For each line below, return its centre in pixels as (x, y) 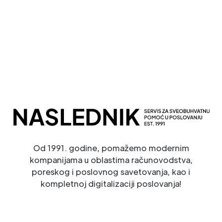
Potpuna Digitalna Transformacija (101, 12)
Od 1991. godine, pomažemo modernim (111, 148)
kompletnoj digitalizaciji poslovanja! (111, 184)
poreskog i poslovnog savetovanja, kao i (111, 172)
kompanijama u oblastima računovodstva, (111, 160)
